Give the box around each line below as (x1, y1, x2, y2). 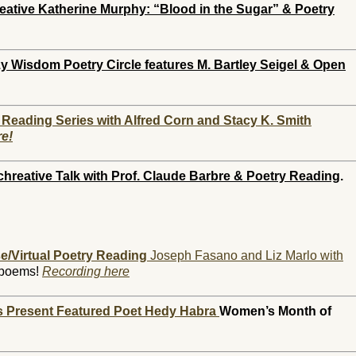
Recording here (42, 265, 130, 278)
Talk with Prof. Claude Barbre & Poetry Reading (56, 169, 340, 183)
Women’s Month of (219, 304, 331, 318)
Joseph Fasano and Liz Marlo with (147, 249, 343, 262)
